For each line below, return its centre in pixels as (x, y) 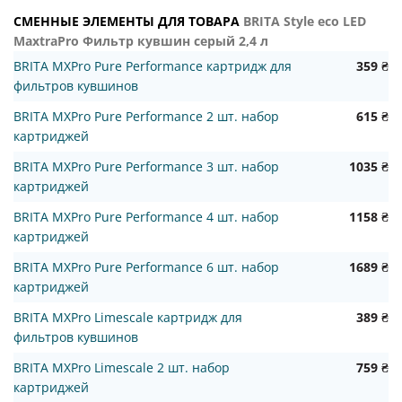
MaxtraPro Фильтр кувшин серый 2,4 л (141, 41)
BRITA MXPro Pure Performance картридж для (153, 66)
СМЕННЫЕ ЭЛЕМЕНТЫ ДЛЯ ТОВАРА (128, 22)
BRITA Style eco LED (305, 22)
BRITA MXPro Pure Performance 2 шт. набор (146, 117)
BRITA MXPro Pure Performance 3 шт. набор (146, 167)
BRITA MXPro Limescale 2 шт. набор (122, 368)
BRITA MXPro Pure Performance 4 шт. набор (146, 217)
